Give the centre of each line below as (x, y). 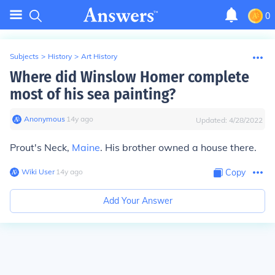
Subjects (24, 56)
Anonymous (45, 119)
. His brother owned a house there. (178, 147)
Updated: (212, 120)
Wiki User (38, 172)
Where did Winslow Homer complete (130, 77)
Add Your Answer (137, 201)
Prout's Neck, (41, 147)
